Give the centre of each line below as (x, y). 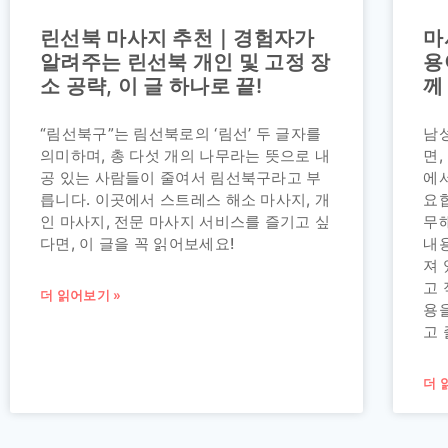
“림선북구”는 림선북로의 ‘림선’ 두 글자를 (181, 134)
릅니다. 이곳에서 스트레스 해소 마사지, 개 (185, 200)
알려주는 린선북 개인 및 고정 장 (185, 62)
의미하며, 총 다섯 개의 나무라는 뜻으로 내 (185, 156)
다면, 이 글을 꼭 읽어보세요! (137, 244)
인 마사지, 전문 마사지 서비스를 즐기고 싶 (185, 222)
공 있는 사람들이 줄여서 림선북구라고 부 (181, 178)
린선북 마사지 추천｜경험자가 (177, 38)
